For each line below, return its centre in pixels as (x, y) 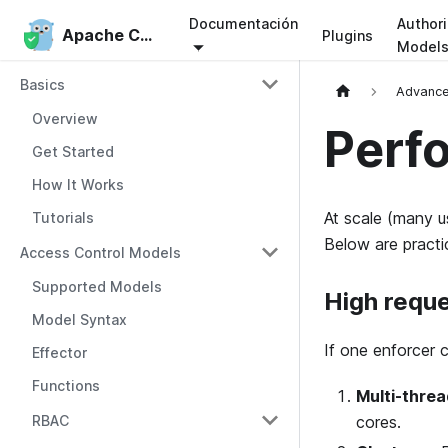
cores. (378, 422)
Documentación (243, 23)
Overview (65, 118)
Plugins (347, 35)
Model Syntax (79, 319)
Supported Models (97, 286)
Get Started (73, 151)
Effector (59, 352)
